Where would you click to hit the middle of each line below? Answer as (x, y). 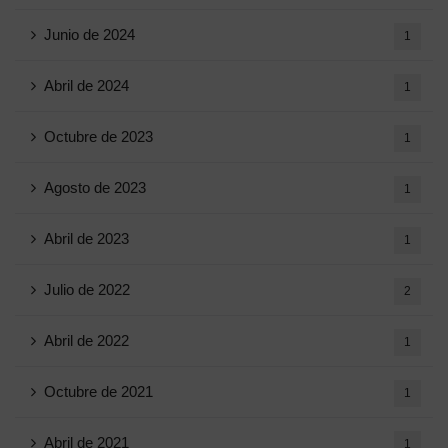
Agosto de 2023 (95, 187)
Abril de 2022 (86, 340)
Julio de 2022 (87, 289)
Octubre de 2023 (98, 136)
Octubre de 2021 (98, 391)
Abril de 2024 (86, 85)
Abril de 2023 (86, 238)
